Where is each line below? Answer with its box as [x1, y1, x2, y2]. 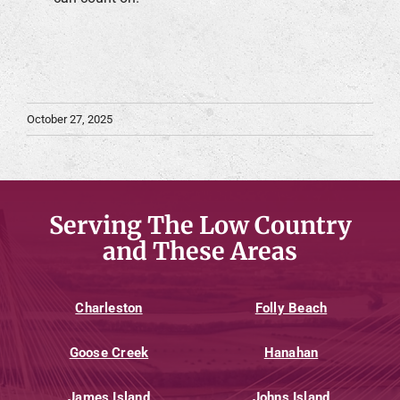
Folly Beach [254, 299, 328, 316]
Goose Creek [69, 344, 149, 361]
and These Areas [103, 237, 297, 267]
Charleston [75, 299, 143, 316]
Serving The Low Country [48, 211, 352, 241]
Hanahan [263, 344, 319, 361]
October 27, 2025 [27, 112, 112, 126]
